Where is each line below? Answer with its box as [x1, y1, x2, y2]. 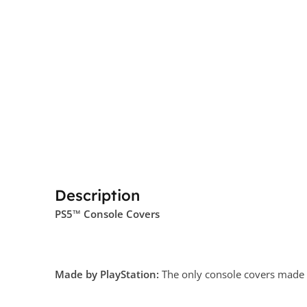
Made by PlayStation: [55, 267, 159, 281]
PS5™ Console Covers [55, 207, 160, 221]
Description [55, 186, 140, 205]
